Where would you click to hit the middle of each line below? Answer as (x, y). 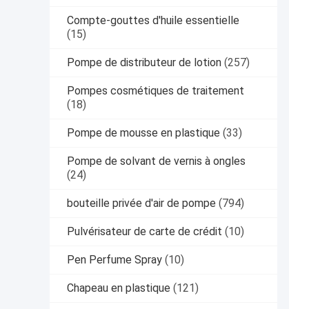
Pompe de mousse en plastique (143, 133)
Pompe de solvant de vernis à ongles (156, 161)
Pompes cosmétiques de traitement (156, 91)
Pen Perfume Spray (114, 260)
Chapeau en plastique (119, 288)
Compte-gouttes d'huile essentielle (153, 21)
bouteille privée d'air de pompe (141, 203)
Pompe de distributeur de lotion (144, 63)
